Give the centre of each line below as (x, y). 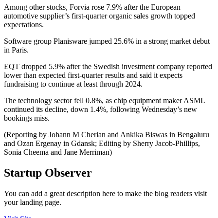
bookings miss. (27, 118)
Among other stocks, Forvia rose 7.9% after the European (92, 7)
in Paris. (16, 50)
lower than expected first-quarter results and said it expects (93, 75)
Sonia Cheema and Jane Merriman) (58, 152)
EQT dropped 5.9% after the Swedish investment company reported (108, 67)
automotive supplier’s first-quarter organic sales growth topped (100, 16)
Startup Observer (48, 173)
